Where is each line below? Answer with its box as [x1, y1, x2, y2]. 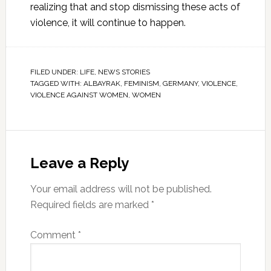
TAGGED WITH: [30, 79, 83, 88]
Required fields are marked [30, 198, 151, 211]
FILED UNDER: [30, 67, 80, 76]
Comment [30, 229, 78, 241]
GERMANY [162, 79, 198, 88]
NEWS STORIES [97, 67, 150, 76]
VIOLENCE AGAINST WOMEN [30, 90, 128, 99]
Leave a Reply [30, 154, 129, 172]
